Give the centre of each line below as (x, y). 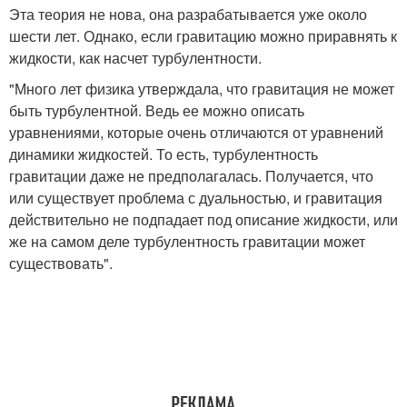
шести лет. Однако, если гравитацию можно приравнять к (203, 35)
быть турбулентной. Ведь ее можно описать (157, 110)
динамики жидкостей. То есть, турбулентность (164, 154)
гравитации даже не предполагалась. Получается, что (191, 175)
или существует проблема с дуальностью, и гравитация (196, 197)
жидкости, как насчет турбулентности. (135, 57)
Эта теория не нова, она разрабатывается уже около (188, 14)
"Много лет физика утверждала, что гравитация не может (202, 88)
